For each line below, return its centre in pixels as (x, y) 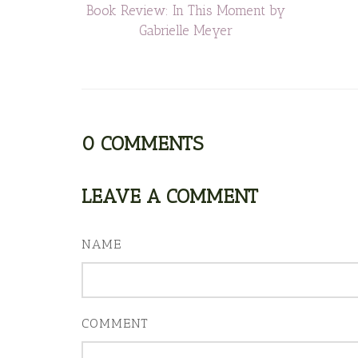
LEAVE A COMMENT (170, 196)
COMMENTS (152, 143)
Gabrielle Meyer (185, 30)
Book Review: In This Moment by (185, 10)
